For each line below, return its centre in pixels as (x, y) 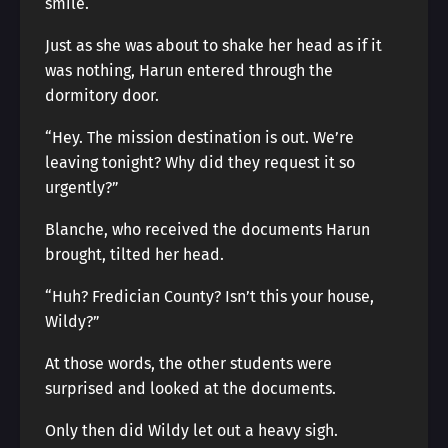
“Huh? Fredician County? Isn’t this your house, (209, 296)
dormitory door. (102, 95)
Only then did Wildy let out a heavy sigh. (191, 430)
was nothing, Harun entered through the (189, 70)
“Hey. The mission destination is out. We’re (199, 137)
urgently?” (82, 187)
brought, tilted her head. (134, 254)
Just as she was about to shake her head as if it (213, 45)
